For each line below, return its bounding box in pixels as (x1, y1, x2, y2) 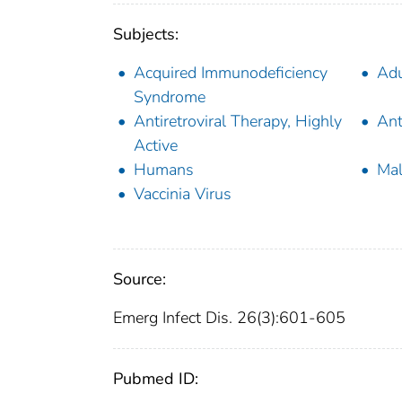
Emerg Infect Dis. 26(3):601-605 (113, 307, 345, 329)
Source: (113, 268, 166, 291)
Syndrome (134, 86, 205, 109)
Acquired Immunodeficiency (134, 62, 328, 84)
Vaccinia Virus (134, 183, 232, 205)
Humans (134, 159, 194, 181)
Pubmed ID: (113, 368, 198, 390)
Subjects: (113, 23, 179, 46)
